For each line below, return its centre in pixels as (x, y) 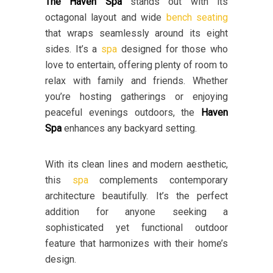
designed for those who (173, 49)
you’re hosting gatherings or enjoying (136, 97)
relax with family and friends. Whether (136, 81)
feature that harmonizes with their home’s (136, 244)
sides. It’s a (73, 49)
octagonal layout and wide (106, 18)
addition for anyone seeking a (136, 212)
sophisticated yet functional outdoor (136, 228)
